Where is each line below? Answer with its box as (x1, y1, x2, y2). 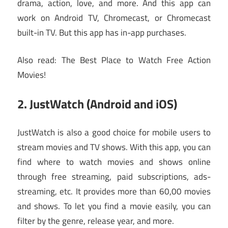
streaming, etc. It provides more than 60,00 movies (17, 185, 211, 198)
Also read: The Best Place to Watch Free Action (17, 53, 211, 67)
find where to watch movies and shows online (17, 155, 211, 169)
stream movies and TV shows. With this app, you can (17, 140, 211, 154)
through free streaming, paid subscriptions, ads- (17, 170, 211, 184)
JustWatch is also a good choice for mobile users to (17, 126, 211, 139)
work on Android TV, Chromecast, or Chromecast (17, 11, 211, 24)
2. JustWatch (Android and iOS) (17, 94, 177, 113)
